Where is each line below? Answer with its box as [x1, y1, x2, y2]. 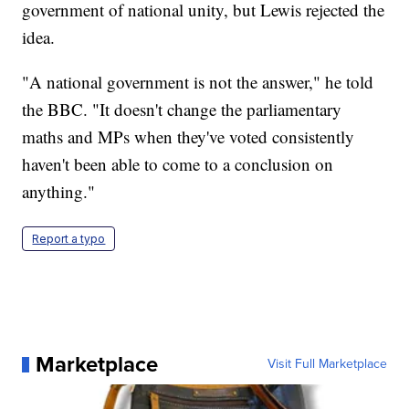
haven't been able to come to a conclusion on [22, 152, 334, 176]
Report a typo [32, 232, 106, 246]
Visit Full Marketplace [267, 354, 387, 374]
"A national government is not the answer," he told [22, 70, 374, 94]
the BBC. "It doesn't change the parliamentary [22, 98, 342, 121]
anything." [22, 180, 96, 204]
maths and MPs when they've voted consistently [22, 125, 355, 149]
